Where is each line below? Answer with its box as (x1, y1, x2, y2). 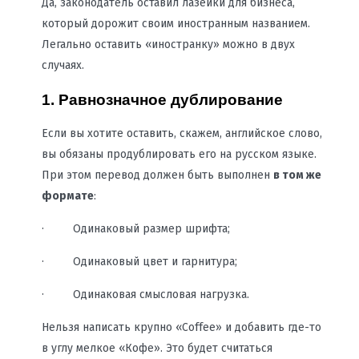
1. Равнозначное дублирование (41, 91, 283, 108)
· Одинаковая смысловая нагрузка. (41, 288, 249, 302)
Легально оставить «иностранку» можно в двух (41, 38, 295, 51)
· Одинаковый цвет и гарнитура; (41, 255, 237, 269)
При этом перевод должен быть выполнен (41, 168, 273, 183)
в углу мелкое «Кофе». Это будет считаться (41, 341, 272, 356)
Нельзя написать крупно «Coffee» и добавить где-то (41, 321, 321, 335)
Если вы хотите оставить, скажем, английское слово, (41, 127, 322, 141)
